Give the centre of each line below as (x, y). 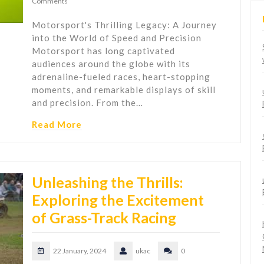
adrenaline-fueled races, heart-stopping (121, 77)
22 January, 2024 (80, 251)
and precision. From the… (88, 103)
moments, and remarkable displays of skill (124, 90)
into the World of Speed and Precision (117, 38)
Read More (57, 125)
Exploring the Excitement (118, 200)
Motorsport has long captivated (103, 51)
